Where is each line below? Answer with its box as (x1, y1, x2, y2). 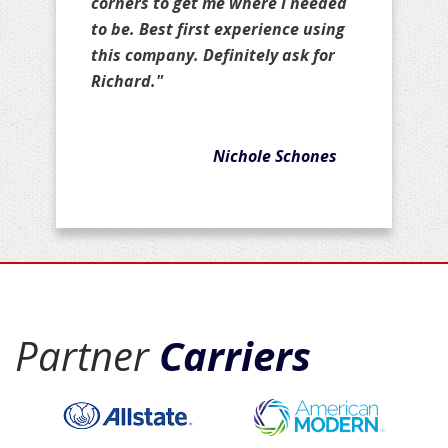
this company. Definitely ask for (91, 44, 335, 67)
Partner (15, 328, 159, 384)
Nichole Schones (213, 145, 337, 168)
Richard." (91, 70, 163, 93)
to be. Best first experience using (91, 18, 345, 41)
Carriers (159, 328, 311, 384)
